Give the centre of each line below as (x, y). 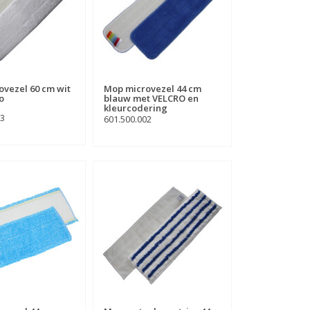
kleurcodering (135, 108)
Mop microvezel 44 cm (152, 89)
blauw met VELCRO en (151, 99)
